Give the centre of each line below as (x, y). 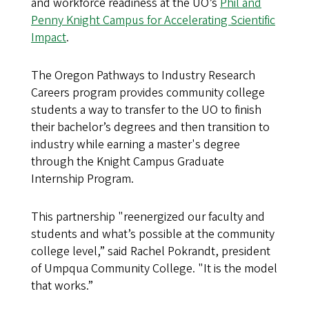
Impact (49, 37)
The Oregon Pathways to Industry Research (143, 75)
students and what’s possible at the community (153, 234)
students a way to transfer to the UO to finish (146, 110)
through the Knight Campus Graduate (128, 161)
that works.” (62, 286)
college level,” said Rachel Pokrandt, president (151, 251)
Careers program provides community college (148, 92)
